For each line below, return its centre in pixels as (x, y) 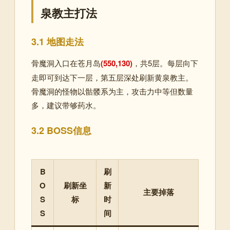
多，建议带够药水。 (66, 105)
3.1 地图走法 (57, 42)
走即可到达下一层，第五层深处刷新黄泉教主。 (112, 78)
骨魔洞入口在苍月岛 (66, 63)
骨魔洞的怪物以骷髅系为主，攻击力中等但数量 (112, 91)
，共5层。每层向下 (165, 63)
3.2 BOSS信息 (61, 131)
